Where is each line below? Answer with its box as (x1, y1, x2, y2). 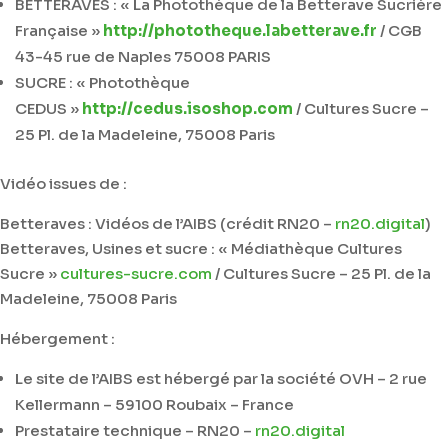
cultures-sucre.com (60, 264, 215, 283)
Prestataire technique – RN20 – (15, 421, 255, 440)
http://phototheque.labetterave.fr (103, 21, 377, 40)
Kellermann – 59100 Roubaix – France (15, 395, 294, 414)
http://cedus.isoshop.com (82, 99, 293, 118)
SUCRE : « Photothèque (15, 73, 190, 92)
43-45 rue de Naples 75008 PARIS (15, 47, 271, 66)
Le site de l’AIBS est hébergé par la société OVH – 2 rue (15, 369, 427, 388)
